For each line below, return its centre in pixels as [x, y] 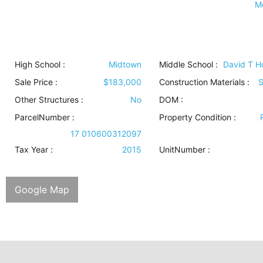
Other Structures [47, 100]
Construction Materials [202, 82]
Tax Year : [34, 150]
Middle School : [188, 65]
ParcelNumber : [45, 117]
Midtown [125, 65]
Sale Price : [36, 82]
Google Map [42, 190]
